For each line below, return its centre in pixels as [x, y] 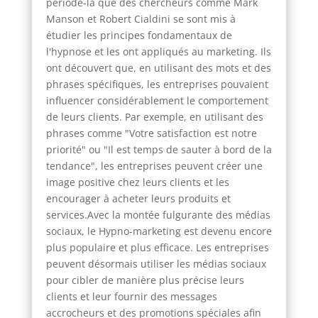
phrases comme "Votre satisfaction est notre [151, 133]
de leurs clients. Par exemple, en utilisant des [154, 116]
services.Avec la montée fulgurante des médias [158, 214]
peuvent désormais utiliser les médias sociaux [156, 263]
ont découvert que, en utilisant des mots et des [158, 67]
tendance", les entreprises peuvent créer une [154, 165]
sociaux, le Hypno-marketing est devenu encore [159, 231]
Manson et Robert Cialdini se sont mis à [141, 18]
